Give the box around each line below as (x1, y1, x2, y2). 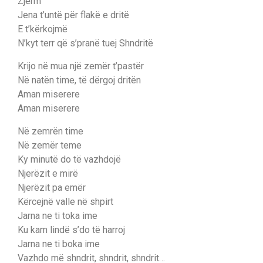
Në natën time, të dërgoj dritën (18, 75, 141, 86)
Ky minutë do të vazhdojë (18, 154, 121, 165)
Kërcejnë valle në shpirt (18, 196, 113, 207)
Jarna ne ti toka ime (18, 210, 97, 221)
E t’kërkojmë (18, 23, 68, 35)
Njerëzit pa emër (18, 182, 86, 193)
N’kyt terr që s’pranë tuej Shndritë (18, 38, 153, 49)
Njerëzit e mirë (18, 168, 78, 179)
